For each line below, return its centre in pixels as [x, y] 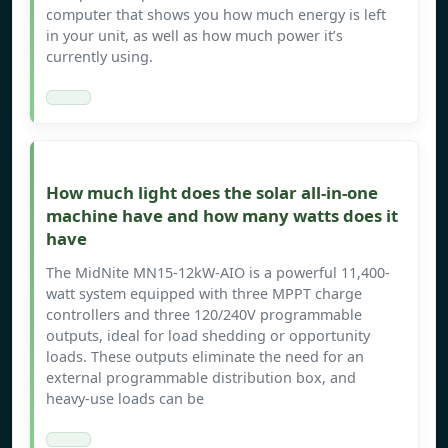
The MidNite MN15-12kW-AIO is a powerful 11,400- [218, 273]
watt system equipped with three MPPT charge [204, 294]
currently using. [99, 57]
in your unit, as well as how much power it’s [194, 36]
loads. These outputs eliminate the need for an [205, 357]
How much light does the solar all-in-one [212, 193]
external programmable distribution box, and [201, 378]
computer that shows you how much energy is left [216, 15]
